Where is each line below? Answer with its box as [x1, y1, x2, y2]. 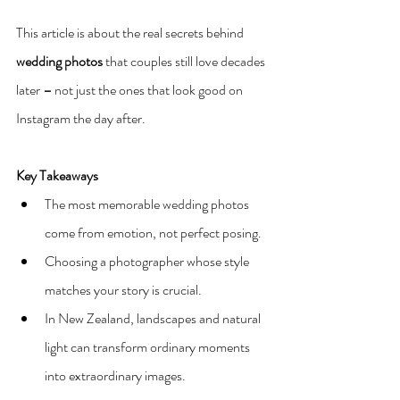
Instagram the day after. [16, 107, 146, 129]
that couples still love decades [103, 50, 268, 71]
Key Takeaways [16, 164, 98, 186]
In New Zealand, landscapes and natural [45, 307, 263, 329]
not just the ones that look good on [52, 79, 246, 100]
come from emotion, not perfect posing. [45, 221, 262, 243]
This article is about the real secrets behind [16, 21, 246, 43]
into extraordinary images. [45, 364, 186, 386]
